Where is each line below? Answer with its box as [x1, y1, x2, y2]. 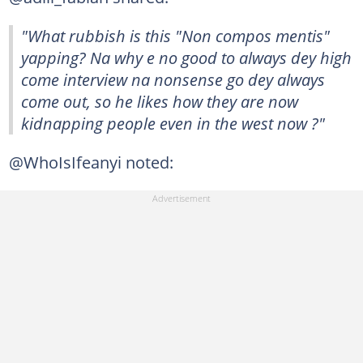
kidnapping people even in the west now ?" [21, 111, 325, 135]
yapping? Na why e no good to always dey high [21, 45, 352, 69]
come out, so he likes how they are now [21, 89, 298, 113]
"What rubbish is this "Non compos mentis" [21, 23, 330, 47]
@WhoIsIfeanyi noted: [8, 150, 173, 173]
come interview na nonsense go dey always [21, 67, 325, 91]
